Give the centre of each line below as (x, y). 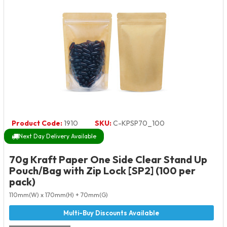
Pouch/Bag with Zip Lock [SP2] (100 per (102, 171)
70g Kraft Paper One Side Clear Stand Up (108, 160)
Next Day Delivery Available (58, 136)
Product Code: (37, 123)
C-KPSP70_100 (138, 123)
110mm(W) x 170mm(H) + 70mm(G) (59, 195)
